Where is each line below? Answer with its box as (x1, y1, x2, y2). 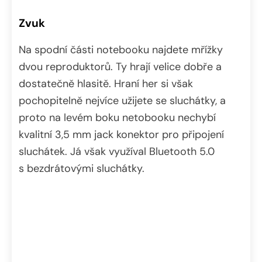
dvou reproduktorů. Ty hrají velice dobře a (19, 60, 222, 74)
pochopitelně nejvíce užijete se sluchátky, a (19, 94, 226, 108)
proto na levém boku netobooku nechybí (19, 111, 216, 125)
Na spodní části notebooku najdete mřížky (19, 43, 223, 57)
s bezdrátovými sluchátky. (19, 161, 144, 176)
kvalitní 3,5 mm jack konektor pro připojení (19, 127, 224, 142)
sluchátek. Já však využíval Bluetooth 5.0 (19, 144, 215, 159)
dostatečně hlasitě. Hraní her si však (19, 77, 193, 91)
